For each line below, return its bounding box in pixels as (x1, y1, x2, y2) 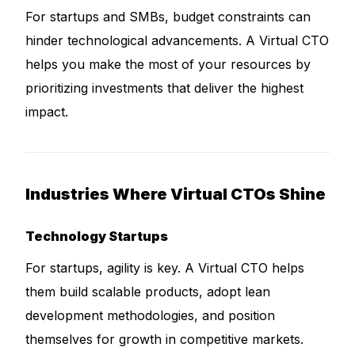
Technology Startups (25, 228, 169, 244)
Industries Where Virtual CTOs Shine (25, 185, 326, 204)
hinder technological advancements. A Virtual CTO (25, 32, 330, 48)
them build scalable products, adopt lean (25, 284, 271, 300)
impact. (25, 104, 69, 120)
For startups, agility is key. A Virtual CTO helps (25, 260, 305, 276)
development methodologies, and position (25, 307, 276, 323)
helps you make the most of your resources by (25, 56, 311, 72)
